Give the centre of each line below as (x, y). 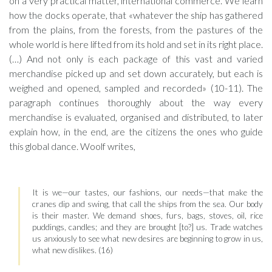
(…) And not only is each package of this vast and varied (136, 59)
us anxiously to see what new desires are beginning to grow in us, (148, 239)
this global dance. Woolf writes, (72, 146)
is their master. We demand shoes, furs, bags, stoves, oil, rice (148, 216)
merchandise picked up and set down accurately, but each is (136, 73)
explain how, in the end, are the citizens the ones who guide (136, 131)
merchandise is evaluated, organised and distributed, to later (136, 117)
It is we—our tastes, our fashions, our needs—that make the (148, 192)
